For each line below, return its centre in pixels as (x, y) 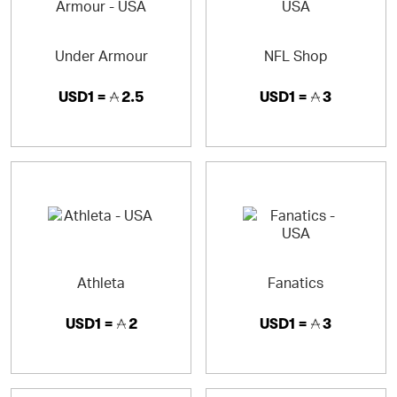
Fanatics (296, 282)
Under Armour (101, 55)
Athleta (101, 282)
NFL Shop (296, 55)
